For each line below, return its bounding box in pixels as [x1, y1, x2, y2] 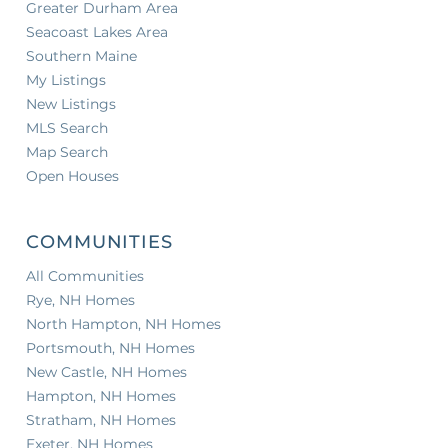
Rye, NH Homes [26, 290, 135, 309]
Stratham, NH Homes [26, 410, 176, 429]
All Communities [26, 266, 144, 285]
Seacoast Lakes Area [26, 22, 168, 41]
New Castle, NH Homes [26, 362, 187, 381]
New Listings [26, 94, 116, 113]
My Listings [26, 70, 106, 89]
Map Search [26, 142, 108, 161]
